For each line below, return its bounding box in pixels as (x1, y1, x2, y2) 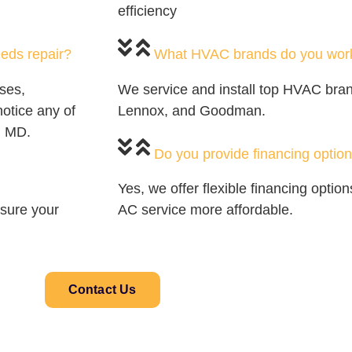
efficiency (118, 2, 177, 19)
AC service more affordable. (118, 202, 293, 218)
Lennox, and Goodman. (118, 102, 266, 119)
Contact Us (68, 283, 137, 297)
